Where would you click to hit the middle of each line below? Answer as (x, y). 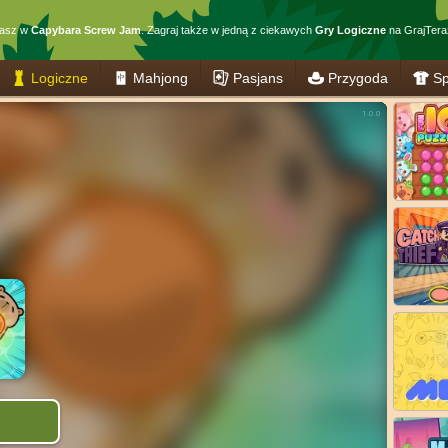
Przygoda (358, 77)
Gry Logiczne (350, 30)
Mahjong (160, 77)
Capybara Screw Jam (86, 30)
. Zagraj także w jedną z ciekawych (228, 30)
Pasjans (258, 77)
